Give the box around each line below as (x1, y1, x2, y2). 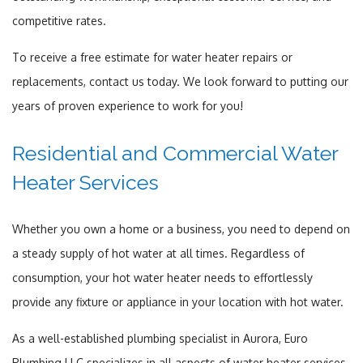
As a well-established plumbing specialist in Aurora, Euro (12, 331, 308, 345)
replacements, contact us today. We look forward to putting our (12, 74, 348, 88)
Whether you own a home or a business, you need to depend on (12, 221, 350, 236)
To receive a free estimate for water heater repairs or (12, 49, 293, 64)
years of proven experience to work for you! (12, 98, 243, 113)
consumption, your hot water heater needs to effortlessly (12, 270, 313, 284)
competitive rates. (12, 13, 106, 28)
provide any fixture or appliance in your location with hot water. (12, 294, 344, 309)
